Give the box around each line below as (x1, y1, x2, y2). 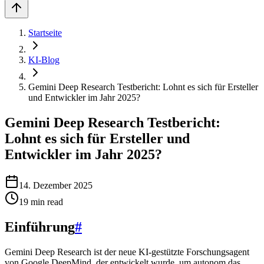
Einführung (5, 219, 75, 235)
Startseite (28, 28, 62, 38)
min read (28, 196, 63, 207)
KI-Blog (28, 55, 60, 65)
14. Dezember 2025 (19, 180, 93, 190)
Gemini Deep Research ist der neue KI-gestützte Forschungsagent (5, 246, 249, 257)
